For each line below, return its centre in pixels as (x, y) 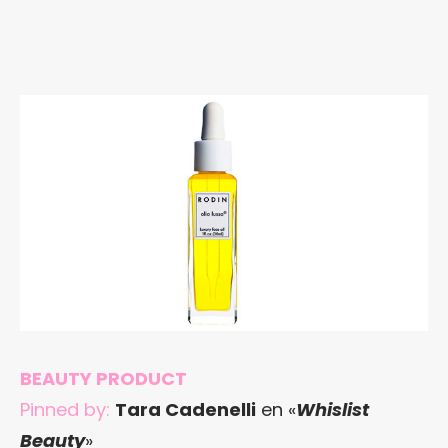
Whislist (332, 410)
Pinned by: (65, 410)
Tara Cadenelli (185, 410)
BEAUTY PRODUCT (103, 379)
